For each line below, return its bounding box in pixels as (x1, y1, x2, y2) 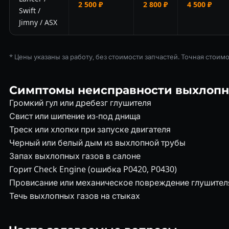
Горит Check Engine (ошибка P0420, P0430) (9, 164, 177, 175)
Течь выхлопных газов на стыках (9, 190, 140, 201)
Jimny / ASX (18, 17, 57, 27)
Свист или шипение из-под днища (9, 110, 141, 122)
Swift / (18, 6, 40, 15)
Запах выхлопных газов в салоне (9, 150, 141, 162)
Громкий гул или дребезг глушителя (9, 97, 151, 108)
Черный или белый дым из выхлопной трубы (9, 137, 186, 148)
